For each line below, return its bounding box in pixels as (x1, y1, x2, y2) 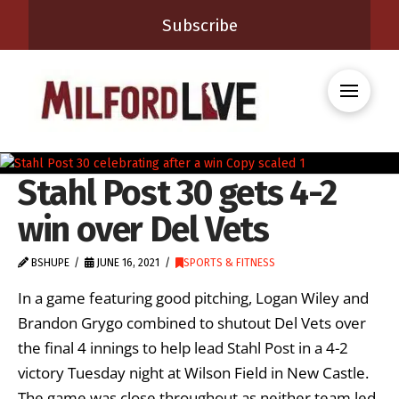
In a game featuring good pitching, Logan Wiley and (18, 288, 369, 309)
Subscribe (161, 14, 238, 36)
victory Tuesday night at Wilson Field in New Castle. (18, 362, 369, 384)
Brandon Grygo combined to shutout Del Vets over (18, 313, 366, 334)
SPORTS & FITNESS (183, 256, 275, 269)
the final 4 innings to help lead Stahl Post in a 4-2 (18, 338, 348, 359)
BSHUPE (28, 256, 69, 269)
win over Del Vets (18, 208, 269, 250)
